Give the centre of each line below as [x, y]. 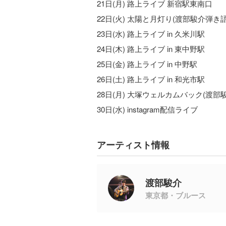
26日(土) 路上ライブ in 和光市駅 [151, 79]
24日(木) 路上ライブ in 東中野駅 [151, 48]
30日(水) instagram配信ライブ [147, 109]
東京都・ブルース [176, 195]
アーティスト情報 [133, 145]
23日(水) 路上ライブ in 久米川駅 [151, 33]
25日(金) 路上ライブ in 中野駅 [147, 64]
